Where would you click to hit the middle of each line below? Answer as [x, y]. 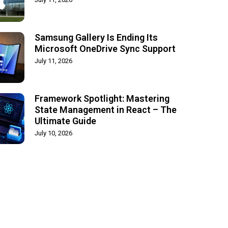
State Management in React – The [105, 109]
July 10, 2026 [53, 133]
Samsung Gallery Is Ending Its [96, 37]
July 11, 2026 [53, 61]
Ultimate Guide [65, 121]
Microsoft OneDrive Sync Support [105, 48]
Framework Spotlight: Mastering [102, 98]
